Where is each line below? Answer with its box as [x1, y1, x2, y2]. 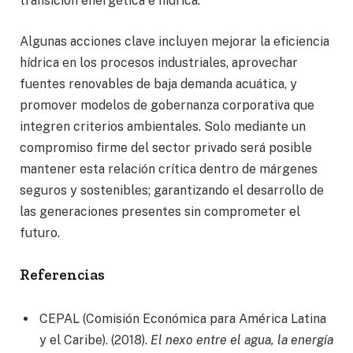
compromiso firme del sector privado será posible [20, 139, 312, 155]
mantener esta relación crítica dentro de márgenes [20, 161, 318, 176]
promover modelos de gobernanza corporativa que [20, 97, 314, 113]
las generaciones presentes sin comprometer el [20, 203, 300, 219]
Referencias [20, 265, 105, 284]
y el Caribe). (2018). [39, 333, 150, 348]
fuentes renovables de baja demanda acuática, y [20, 76, 297, 91]
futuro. [20, 225, 60, 240]
